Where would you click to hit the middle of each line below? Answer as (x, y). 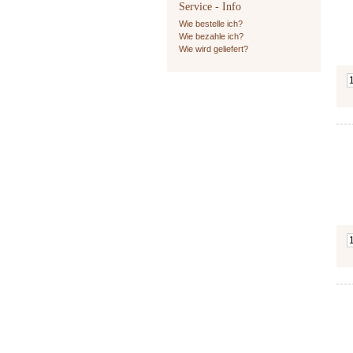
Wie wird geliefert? (213, 48)
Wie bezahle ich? (211, 36)
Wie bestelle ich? (210, 23)
